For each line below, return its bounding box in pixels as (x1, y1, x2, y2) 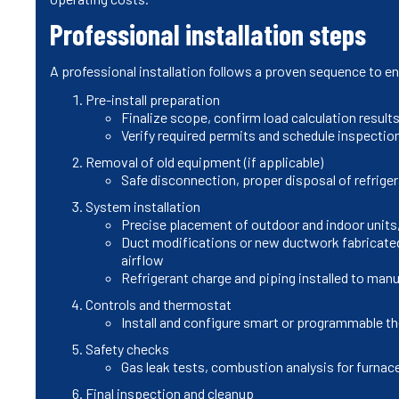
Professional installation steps (50, 16, 366, 51)
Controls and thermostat (85, 295, 232, 313)
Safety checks (85, 339, 169, 357)
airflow (121, 250, 164, 268)
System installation (85, 197, 200, 215)
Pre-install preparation (85, 90, 220, 108)
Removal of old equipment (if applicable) (85, 152, 323, 170)
